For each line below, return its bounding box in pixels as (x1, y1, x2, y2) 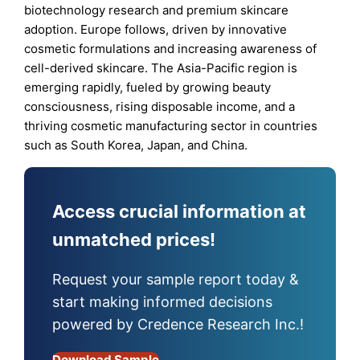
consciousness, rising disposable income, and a (24, 98, 296, 114)
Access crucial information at (52, 200, 307, 222)
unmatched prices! (52, 228, 216, 250)
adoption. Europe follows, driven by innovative (24, 21, 288, 37)
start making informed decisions (52, 293, 273, 311)
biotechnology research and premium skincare (24, 2, 289, 18)
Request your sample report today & (52, 271, 300, 288)
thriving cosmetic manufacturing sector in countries (24, 117, 318, 133)
